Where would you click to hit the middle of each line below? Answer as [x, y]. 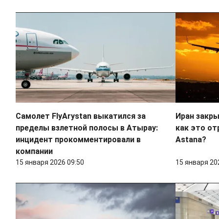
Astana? [191, 140]
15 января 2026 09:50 [50, 163]
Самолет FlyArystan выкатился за [81, 116]
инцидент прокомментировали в [78, 140]
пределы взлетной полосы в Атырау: [87, 128]
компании [34, 152]
